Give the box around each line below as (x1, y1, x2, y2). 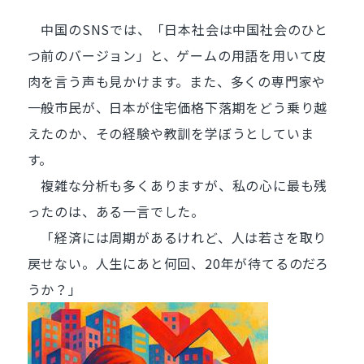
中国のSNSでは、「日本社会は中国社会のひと (27, 19, 328, 39)
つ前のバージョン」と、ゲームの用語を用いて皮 (27, 45, 327, 65)
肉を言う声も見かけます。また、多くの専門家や (27, 71, 327, 91)
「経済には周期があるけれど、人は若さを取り (27, 227, 327, 247)
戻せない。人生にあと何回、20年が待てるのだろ (27, 253, 329, 273)
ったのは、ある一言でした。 (27, 201, 205, 221)
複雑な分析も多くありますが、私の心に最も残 (27, 175, 328, 195)
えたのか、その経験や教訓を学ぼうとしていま (27, 123, 314, 143)
